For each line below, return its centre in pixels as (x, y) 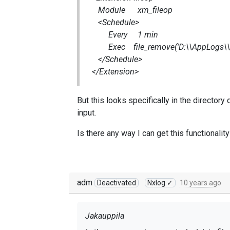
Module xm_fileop (132, 10)
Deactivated (117, 183)
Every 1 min (125, 35)
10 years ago (200, 183)
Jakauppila (105, 216)
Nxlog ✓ (160, 183)
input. (87, 113)
